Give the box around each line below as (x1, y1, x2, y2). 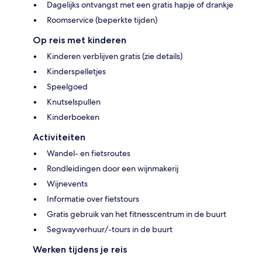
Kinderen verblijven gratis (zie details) (47, 50, 182, 61)
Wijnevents (47, 178, 88, 189)
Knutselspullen (47, 96, 101, 107)
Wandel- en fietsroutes (47, 147, 130, 158)
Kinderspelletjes (47, 65, 106, 77)
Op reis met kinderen (33, 34, 126, 46)
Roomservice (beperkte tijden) (47, 14, 157, 25)
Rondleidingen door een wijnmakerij (47, 163, 178, 174)
